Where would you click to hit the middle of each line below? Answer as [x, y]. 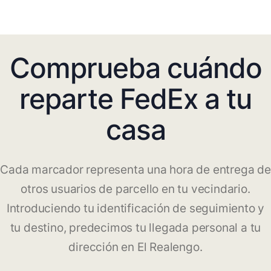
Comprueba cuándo [135, 68]
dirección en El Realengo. [135, 247]
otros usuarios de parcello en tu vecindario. [135, 189]
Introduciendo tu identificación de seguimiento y [135, 209]
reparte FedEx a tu [135, 99]
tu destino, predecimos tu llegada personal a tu [135, 228]
